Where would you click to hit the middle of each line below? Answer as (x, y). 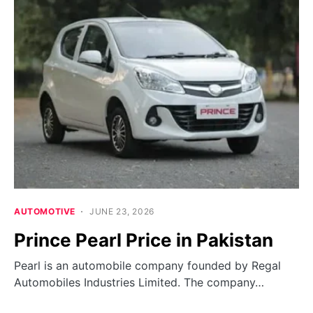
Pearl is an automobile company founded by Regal (147, 266)
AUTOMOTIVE (45, 212)
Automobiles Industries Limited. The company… (139, 283)
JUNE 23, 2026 (122, 212)
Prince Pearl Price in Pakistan (144, 240)
